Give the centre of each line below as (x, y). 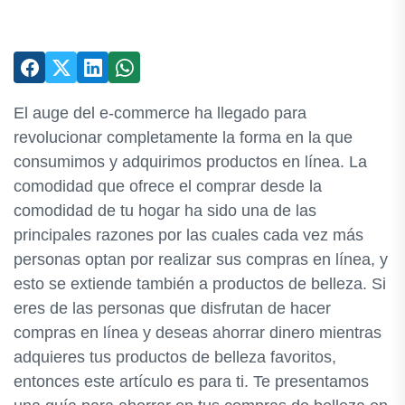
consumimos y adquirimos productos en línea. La (190, 162)
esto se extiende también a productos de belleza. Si (200, 284)
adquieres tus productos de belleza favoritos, (175, 357)
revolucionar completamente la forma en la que (183, 137)
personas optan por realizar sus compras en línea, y (201, 259)
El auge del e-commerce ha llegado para (160, 113)
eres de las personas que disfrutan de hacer (172, 308)
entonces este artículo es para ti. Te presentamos (191, 381)
